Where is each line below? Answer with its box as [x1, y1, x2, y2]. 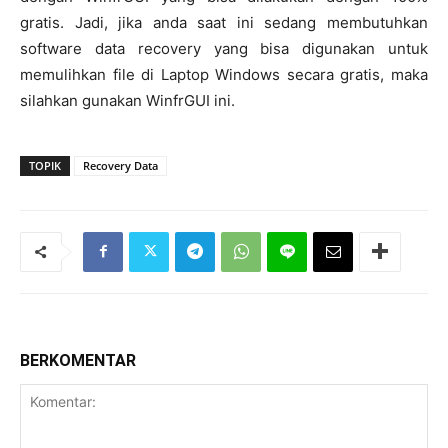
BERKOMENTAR [20, 350, 136, 370]
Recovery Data [83, 157, 158, 173]
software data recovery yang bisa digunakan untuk [20, 38, 428, 58]
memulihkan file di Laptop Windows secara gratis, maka [20, 64, 428, 84]
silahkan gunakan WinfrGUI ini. [20, 90, 235, 110]
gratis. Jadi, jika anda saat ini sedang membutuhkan [20, 12, 428, 32]
